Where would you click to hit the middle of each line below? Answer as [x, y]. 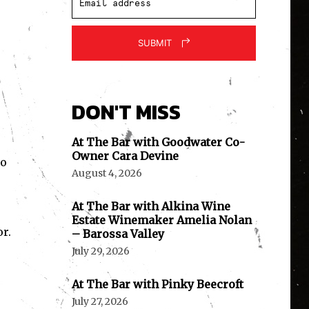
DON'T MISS [126, 112]
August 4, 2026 [107, 173]
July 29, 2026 [100, 251]
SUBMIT [154, 43]
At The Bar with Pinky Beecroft [157, 285]
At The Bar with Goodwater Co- [158, 142]
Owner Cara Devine [125, 156]
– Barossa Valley [118, 234]
